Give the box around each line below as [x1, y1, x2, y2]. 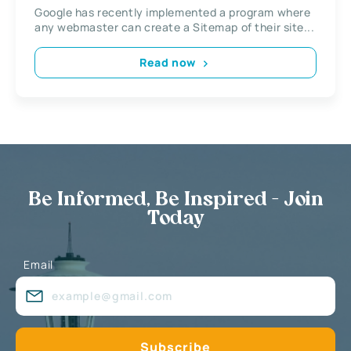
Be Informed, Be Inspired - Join [27, 190, 324, 210]
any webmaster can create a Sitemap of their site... [34, 19, 315, 34]
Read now [139, 55, 196, 71]
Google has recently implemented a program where [34, 4, 311, 20]
